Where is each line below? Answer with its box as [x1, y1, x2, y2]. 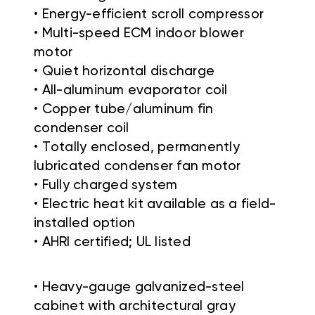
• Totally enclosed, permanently [34, 141, 240, 155]
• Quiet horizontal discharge [34, 65, 214, 79]
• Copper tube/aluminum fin [34, 103, 214, 117]
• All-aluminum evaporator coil [34, 84, 228, 98]
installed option [34, 217, 135, 231]
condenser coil [34, 122, 129, 136]
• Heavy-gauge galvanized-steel [34, 281, 245, 295]
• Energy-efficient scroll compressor [34, 8, 264, 22]
